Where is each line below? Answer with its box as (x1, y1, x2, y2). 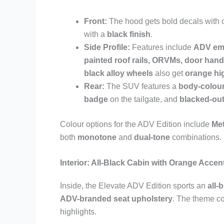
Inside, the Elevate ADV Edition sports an (60, 181, 207, 190)
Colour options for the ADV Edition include (60, 119, 211, 128)
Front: (84, 16, 107, 25)
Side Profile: (84, 42, 130, 51)
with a (84, 29, 107, 38)
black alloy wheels (84, 68, 153, 77)
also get (153, 68, 185, 77)
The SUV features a (104, 81, 178, 90)
